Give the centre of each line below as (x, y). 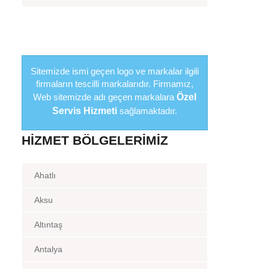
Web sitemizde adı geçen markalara (105, 97)
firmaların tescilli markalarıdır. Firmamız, (115, 84)
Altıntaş (48, 225)
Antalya (48, 249)
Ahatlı (45, 175)
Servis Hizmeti (85, 111)
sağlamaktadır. (147, 111)
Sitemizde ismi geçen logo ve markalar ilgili (115, 71)
